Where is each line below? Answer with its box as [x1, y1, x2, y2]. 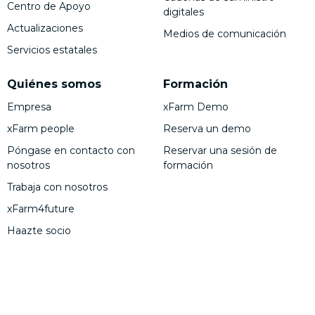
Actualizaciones [7, 21, 83, 34]
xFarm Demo [163, 100, 229, 113]
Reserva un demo [163, 122, 251, 135]
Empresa [7, 100, 51, 113]
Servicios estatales [7, 43, 97, 56]
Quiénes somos [7, 77, 101, 91]
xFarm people [7, 122, 75, 135]
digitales [163, 5, 204, 18]
